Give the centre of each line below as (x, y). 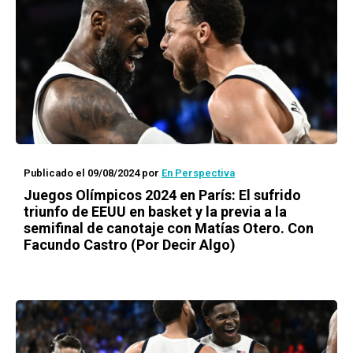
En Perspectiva (198, 173)
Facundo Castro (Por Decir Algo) (130, 245)
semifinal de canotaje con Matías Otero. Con (169, 228)
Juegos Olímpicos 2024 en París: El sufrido (162, 195)
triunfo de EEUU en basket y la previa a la (155, 212)
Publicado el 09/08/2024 (82, 173)
